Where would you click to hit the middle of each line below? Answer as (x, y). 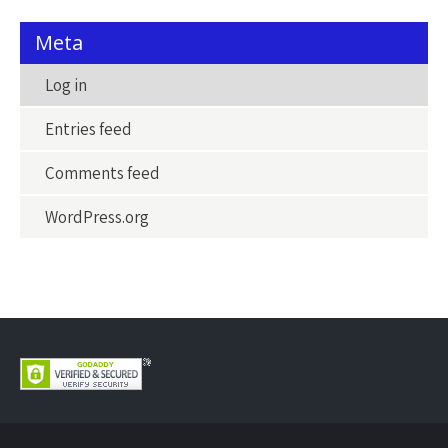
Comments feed (102, 173)
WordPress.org (97, 217)
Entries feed (88, 129)
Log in (66, 85)
